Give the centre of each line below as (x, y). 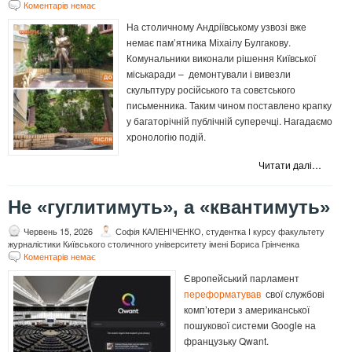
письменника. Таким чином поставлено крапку (229, 105)
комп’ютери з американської (247, 310)
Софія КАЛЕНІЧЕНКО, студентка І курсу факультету (220, 231)
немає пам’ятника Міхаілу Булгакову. (209, 42)
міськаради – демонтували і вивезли (209, 74)
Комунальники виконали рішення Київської (221, 58)
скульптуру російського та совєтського (211, 90)
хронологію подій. (166, 137)
